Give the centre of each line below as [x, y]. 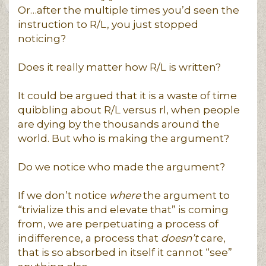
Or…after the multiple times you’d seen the [129, 10]
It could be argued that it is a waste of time [127, 96]
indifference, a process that [89, 238]
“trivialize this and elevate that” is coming [123, 210]
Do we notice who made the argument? [121, 167]
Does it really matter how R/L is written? [119, 67]
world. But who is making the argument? [123, 138]
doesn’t [180, 238]
